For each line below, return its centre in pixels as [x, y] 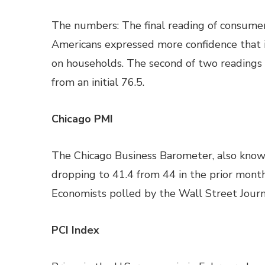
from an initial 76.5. [98, 82]
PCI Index [75, 230]
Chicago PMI [82, 119]
